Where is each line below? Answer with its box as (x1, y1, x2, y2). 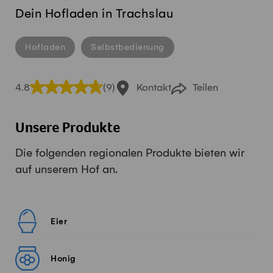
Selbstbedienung (91, 42, 165, 52)
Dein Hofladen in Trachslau (15, 7, 173, 21)
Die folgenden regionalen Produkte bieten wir (15, 147, 244, 160)
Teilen (193, 82, 218, 94)
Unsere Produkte (15, 122, 120, 137)
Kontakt (136, 82, 171, 94)
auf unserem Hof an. (15, 164, 118, 177)
